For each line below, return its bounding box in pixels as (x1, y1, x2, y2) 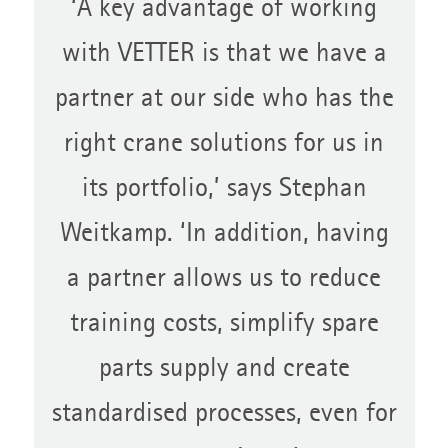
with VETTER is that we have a (61, 40, 387, 68)
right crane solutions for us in (64, 130, 384, 158)
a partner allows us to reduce (67, 265, 381, 293)
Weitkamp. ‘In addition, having (59, 220, 389, 248)
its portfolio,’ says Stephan (81, 175, 367, 203)
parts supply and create (98, 355, 350, 383)
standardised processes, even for (51, 400, 397, 428)
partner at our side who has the (54, 85, 394, 113)
